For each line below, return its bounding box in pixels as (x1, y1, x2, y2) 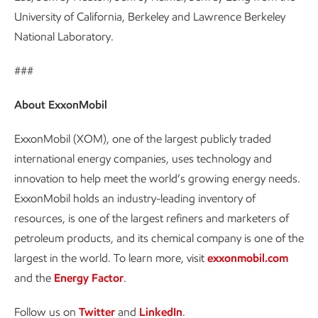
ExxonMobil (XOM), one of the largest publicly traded (14, 132, 271, 146)
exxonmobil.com (207, 251, 288, 265)
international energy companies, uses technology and (14, 152, 272, 165)
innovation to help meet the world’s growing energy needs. (14, 172, 300, 185)
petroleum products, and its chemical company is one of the (14, 231, 304, 245)
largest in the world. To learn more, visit (14, 251, 207, 265)
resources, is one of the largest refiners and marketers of (14, 212, 289, 225)
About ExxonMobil (14, 98, 107, 111)
